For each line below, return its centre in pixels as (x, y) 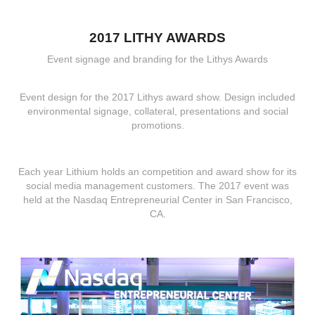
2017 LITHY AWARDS (157, 37)
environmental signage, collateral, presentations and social (157, 111)
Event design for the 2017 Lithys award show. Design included (157, 97)
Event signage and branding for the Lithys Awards (157, 59)
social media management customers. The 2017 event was (157, 185)
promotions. (157, 125)
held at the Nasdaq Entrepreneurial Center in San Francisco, (157, 199)
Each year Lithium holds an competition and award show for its (157, 171)
